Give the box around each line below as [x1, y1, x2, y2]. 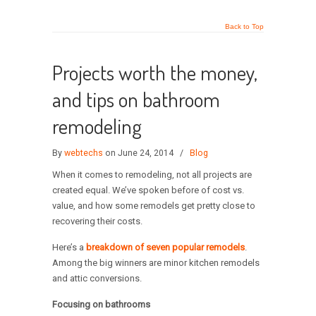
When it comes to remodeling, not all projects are [52, 169, 252, 181]
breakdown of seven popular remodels [86, 242, 245, 253]
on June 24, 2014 [103, 148, 176, 159]
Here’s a [52, 242, 86, 253]
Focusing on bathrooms [52, 299, 150, 310]
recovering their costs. [52, 216, 142, 227]
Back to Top [225, 23, 264, 31]
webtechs [64, 148, 103, 159]
